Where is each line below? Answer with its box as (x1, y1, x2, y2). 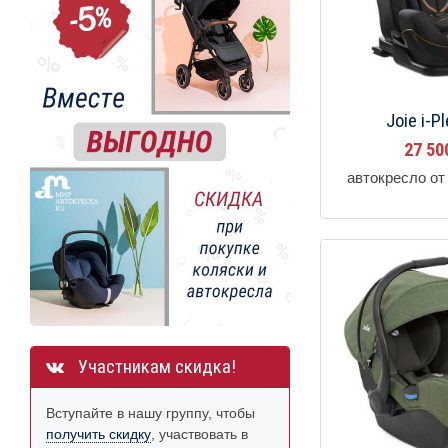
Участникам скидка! (74, 355, 236, 378)
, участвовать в (151, 425, 248, 442)
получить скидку (46, 425, 151, 442)
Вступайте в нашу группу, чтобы (46, 404, 255, 421)
